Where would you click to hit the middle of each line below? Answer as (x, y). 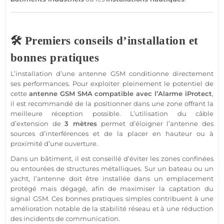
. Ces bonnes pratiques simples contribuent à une (130, 199)
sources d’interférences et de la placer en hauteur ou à (112, 134)
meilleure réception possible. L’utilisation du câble (112, 114)
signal (22, 199)
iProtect (199, 94)
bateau (180, 169)
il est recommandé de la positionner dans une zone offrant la (112, 104)
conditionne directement (169, 74)
